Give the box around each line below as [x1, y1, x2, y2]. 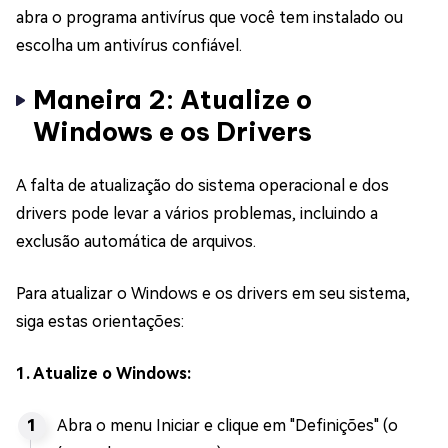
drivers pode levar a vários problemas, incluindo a [16, 204, 378, 223]
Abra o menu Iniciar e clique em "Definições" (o [57, 416, 398, 435]
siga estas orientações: [16, 312, 184, 331]
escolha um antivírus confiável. [16, 36, 242, 55]
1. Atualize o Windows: [16, 364, 191, 383]
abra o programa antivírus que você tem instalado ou [16, 8, 403, 27]
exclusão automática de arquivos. [16, 232, 256, 251]
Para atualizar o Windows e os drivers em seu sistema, [16, 284, 410, 303]
